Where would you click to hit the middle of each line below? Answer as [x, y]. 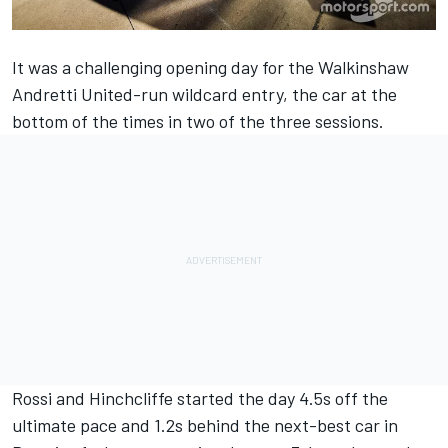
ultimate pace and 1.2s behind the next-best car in [205, 424]
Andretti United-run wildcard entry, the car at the [204, 93]
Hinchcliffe [131, 397]
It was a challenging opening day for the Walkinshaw [210, 66]
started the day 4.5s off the [280, 397]
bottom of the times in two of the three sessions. [200, 120]
